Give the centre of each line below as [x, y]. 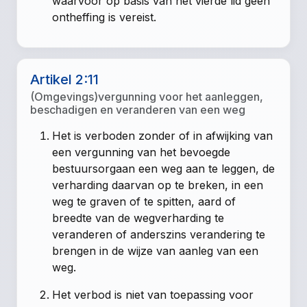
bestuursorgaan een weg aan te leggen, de [164, 169]
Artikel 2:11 [65, 80]
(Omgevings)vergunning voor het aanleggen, [147, 97]
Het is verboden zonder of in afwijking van [163, 136]
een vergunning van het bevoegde [142, 152]
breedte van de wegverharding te [138, 218]
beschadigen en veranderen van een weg [138, 110]
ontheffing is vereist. [105, 17]
